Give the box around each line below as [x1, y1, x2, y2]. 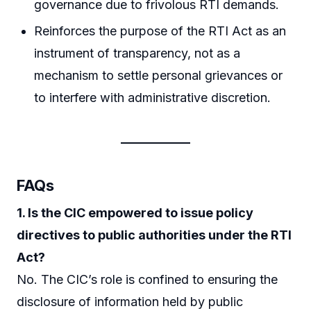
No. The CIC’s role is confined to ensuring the [17, 271, 278, 287]
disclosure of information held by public [17, 294, 243, 309]
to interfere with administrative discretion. [34, 90, 271, 105]
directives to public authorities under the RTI [17, 227, 292, 242]
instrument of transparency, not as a [34, 45, 241, 60]
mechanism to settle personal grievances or [34, 67, 283, 83]
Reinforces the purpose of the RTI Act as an [34, 23, 287, 38]
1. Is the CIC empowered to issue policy [17, 205, 253, 220]
